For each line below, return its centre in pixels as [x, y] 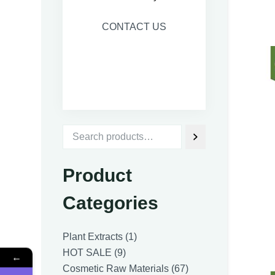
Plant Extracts [93, 237]
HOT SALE [87, 253]
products [141, 268]
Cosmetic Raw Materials [116, 269]
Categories [111, 203]
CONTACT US [134, 27]
